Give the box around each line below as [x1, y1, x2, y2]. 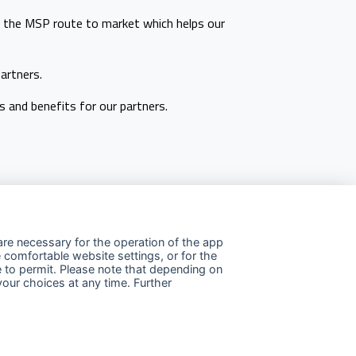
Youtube [145, 299, 190, 319]
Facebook [69, 299, 120, 319]
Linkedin [2, 299, 44, 319]
